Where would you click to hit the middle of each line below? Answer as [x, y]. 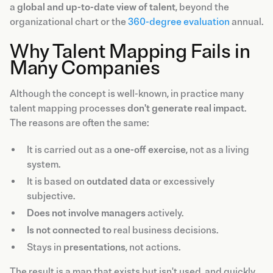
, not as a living [218, 150]
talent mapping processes [69, 108]
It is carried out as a [70, 150]
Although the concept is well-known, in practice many [127, 94]
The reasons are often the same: [79, 123]
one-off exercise [150, 150]
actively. [165, 213]
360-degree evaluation [179, 22]
